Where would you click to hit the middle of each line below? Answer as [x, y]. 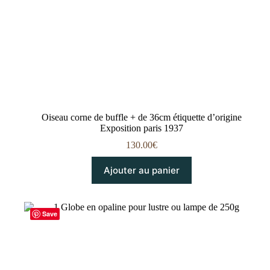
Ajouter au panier [142, 171]
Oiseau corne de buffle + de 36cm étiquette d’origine [142, 118]
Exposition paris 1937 [142, 128]
